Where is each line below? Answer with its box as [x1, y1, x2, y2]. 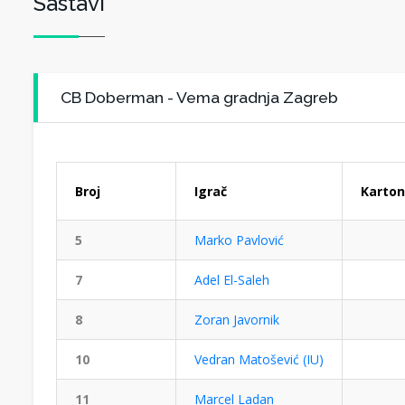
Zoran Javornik [194, 311, 279, 328]
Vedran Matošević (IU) [194, 351, 324, 368]
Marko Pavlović [194, 231, 284, 249]
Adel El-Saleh [194, 271, 269, 288]
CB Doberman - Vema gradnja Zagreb [61, 88, 338, 107]
